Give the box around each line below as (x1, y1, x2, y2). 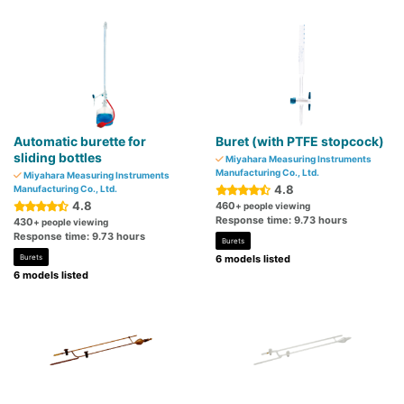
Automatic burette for (14, 133, 146, 150)
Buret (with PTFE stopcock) (216, 133, 384, 150)
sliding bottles (14, 150, 102, 166)
